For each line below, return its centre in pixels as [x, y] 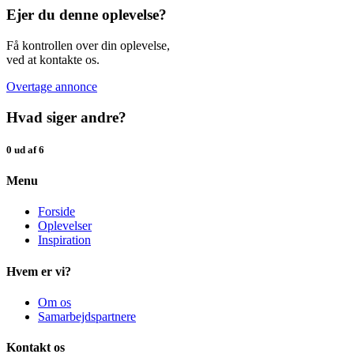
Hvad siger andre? [66, 117]
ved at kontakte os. [53, 60]
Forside [56, 212]
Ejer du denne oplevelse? [87, 15]
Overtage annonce [52, 87]
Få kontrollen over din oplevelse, [88, 46]
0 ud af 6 [25, 150]
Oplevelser [65, 226]
